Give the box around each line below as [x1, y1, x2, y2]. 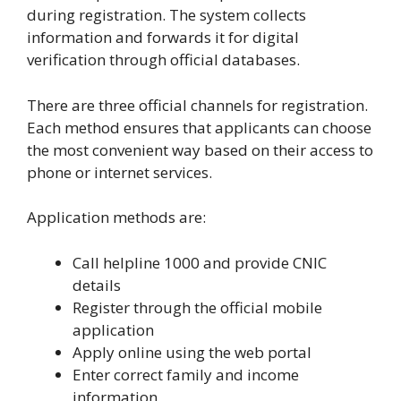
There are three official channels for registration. [27, 94, 368, 115]
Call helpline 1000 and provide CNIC [73, 252, 327, 273]
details [73, 274, 121, 295]
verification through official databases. [27, 49, 300, 71]
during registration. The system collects [27, 4, 306, 26]
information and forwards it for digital [27, 27, 299, 48]
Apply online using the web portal [73, 341, 311, 363]
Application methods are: [27, 207, 206, 228]
